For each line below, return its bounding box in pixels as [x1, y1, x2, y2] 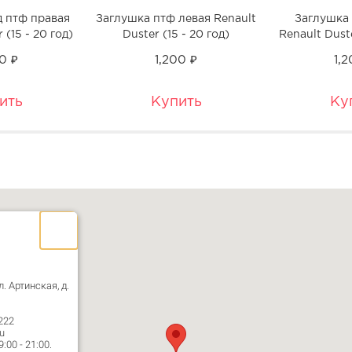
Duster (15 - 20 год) [123, 29, 229, 39]
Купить [150, 95, 202, 108]
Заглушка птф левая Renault [96, 13, 256, 24]
